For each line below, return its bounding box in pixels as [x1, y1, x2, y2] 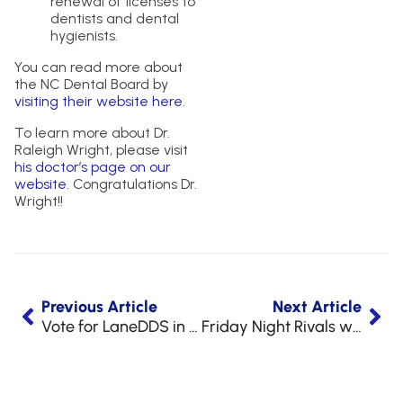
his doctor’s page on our [14, 157, 171, 175]
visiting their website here [14, 92, 183, 110]
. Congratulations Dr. [67, 175, 197, 193]
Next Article [273, 296, 362, 317]
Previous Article [41, 296, 157, 317]
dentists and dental [50, 9, 179, 27]
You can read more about [14, 58, 183, 76]
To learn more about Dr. [14, 123, 170, 141]
